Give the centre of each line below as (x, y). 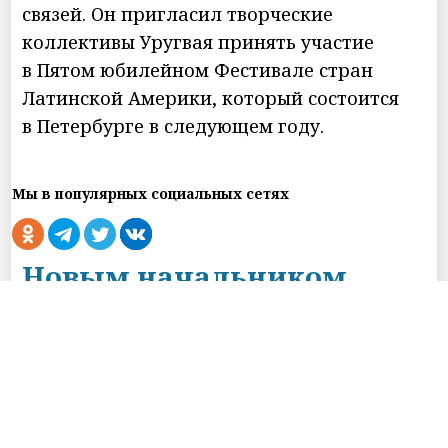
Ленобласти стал (148, 359)
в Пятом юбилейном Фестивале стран (198, 69)
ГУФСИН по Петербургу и (211, 317)
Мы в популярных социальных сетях (151, 193)
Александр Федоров (173, 401)
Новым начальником (185, 275)
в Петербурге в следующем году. (173, 125)
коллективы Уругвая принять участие (198, 41)
